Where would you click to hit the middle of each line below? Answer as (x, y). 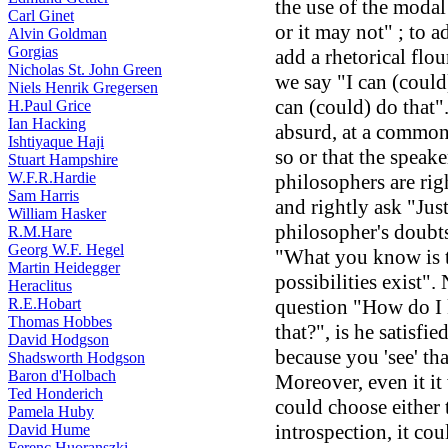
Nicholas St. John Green (85, 69)
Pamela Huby (51, 411)
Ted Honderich (55, 393)
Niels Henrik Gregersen (83, 87)
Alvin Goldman (57, 33)
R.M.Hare (40, 231)
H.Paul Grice (49, 105)
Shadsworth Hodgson (76, 357)
